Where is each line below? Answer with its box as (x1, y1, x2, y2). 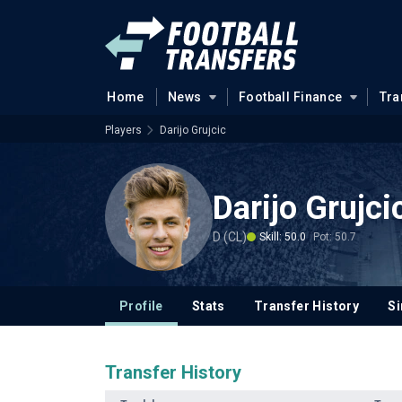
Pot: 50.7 (313, 230, 356, 243)
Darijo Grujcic (160, 124, 226, 136)
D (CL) (213, 229, 247, 244)
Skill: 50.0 (259, 230, 306, 243)
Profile (119, 299, 163, 313)
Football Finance (238, 90, 343, 104)
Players (105, 124, 142, 136)
